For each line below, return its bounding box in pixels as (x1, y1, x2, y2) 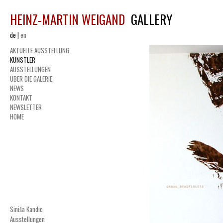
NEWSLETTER (10, 102, 42, 112)
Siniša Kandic (10, 204, 43, 214)
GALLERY (125, 10, 172, 28)
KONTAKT (10, 93, 32, 103)
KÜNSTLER (10, 55, 35, 65)
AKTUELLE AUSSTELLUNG (10, 45, 69, 55)
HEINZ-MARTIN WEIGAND (10, 10, 125, 28)
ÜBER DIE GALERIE (10, 74, 52, 84)
